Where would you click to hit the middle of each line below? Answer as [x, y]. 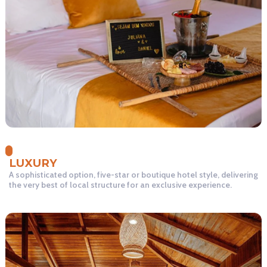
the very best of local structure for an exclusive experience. [120, 184]
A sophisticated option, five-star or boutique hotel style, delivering [133, 174]
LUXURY [33, 163]
